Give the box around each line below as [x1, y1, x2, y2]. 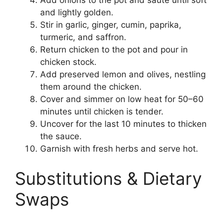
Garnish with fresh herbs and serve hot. [40, 144, 198, 154]
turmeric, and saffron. [40, 32, 126, 43]
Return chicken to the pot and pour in [40, 45, 188, 55]
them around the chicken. [40, 82, 142, 92]
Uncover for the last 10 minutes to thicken [40, 119, 207, 129]
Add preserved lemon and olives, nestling [40, 69, 206, 80]
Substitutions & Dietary [15, 167, 202, 189]
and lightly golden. [40, 7, 113, 18]
